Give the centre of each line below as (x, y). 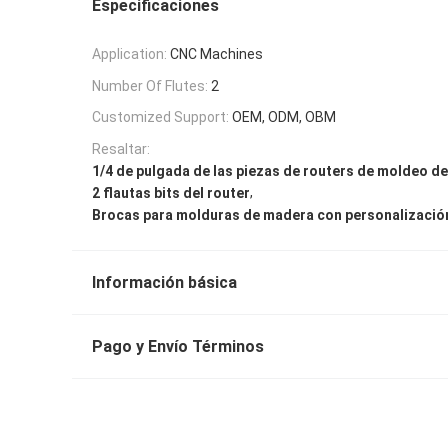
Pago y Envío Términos (178, 346)
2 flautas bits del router (171, 192)
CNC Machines (216, 53)
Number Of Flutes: (150, 85)
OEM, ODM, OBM (284, 117)
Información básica (164, 282)
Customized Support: (160, 117)
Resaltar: (121, 149)
